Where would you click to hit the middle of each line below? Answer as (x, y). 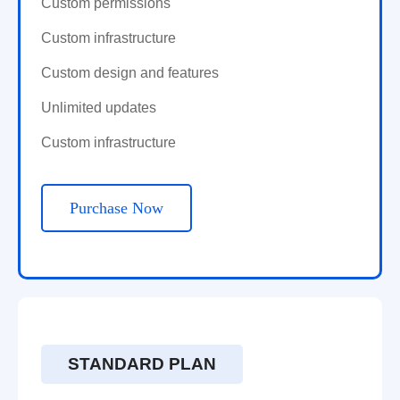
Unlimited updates (99, 108)
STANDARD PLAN (142, 364)
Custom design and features (130, 73)
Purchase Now (117, 208)
